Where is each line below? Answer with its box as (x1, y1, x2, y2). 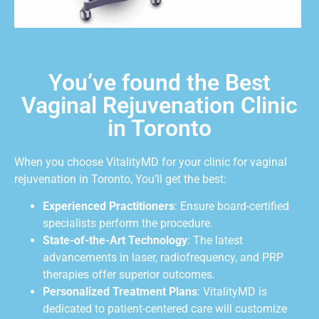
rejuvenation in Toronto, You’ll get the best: (14, 172, 226, 186)
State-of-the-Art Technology (43, 234, 187, 248)
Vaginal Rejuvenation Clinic (21, 91, 298, 119)
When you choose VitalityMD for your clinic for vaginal (14, 155, 287, 169)
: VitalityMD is (197, 285, 267, 299)
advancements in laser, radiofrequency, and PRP (43, 251, 283, 265)
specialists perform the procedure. (43, 216, 213, 231)
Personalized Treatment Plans (43, 285, 197, 299)
